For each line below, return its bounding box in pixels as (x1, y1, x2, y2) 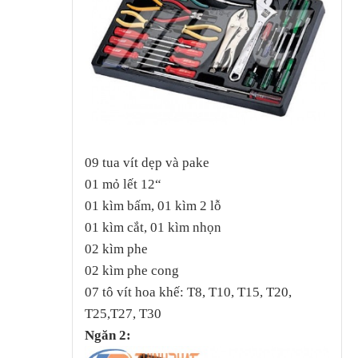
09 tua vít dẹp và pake (84, 155, 209, 171)
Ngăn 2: (84, 328, 131, 344)
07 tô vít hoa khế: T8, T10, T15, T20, (84, 284, 292, 300)
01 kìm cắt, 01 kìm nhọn (84, 220, 221, 236)
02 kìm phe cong (84, 263, 179, 279)
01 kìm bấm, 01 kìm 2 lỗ (84, 198, 221, 214)
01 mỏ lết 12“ (84, 177, 161, 193)
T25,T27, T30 (84, 306, 161, 322)
